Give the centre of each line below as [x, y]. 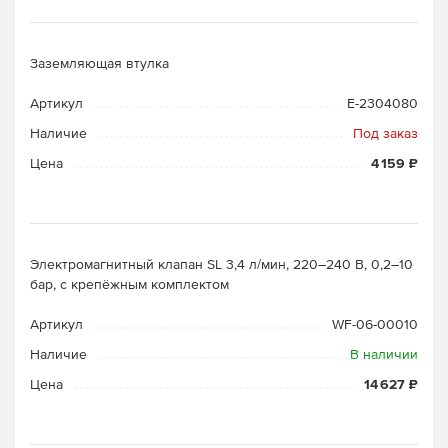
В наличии [384, 354]
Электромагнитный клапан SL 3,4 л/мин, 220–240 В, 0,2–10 [221, 264]
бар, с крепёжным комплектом [129, 284]
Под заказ [385, 133]
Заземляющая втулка [99, 63]
